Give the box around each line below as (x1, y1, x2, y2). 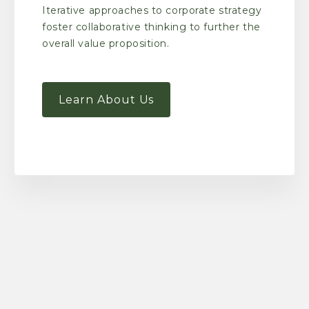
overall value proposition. (42, 37, 170, 50)
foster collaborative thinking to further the (42, 20, 261, 33)
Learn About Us (59, 92, 154, 106)
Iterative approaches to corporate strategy (42, 3, 262, 17)
